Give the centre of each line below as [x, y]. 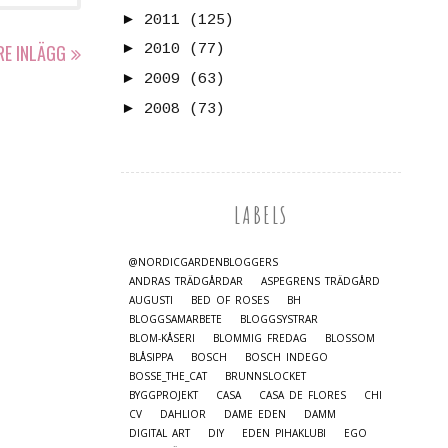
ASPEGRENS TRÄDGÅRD [320, 280]
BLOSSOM [350, 337]
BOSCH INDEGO [286, 356]
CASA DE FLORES [302, 394]
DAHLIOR [183, 413]
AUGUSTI [151, 299]
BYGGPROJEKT [163, 394]
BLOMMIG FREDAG [260, 337]
